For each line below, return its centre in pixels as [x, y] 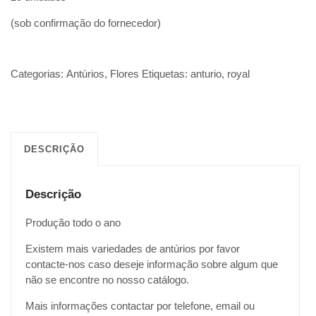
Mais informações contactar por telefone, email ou [140, 306]
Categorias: [38, 74]
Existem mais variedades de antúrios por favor [133, 249]
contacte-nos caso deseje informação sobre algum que [152, 265]
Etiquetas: [166, 74]
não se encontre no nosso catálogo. [107, 280]
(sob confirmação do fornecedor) [86, 23]
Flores [124, 74]
